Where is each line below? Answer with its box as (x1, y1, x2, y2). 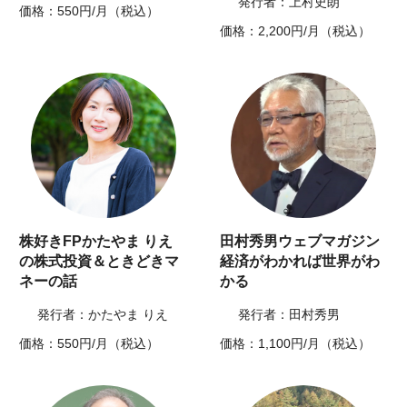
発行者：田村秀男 (238, 307, 340, 323)
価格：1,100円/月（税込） (220, 336, 371, 352)
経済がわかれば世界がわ (220, 253, 380, 270)
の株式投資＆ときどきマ (19, 253, 180, 270)
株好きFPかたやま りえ (19, 233, 174, 250)
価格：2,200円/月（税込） (220, 24, 371, 39)
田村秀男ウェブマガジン (220, 233, 380, 250)
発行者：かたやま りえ (37, 307, 169, 323)
